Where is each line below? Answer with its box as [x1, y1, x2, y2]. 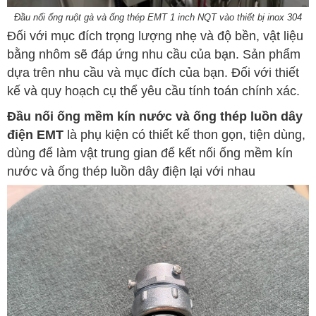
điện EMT [7, 128, 63, 142]
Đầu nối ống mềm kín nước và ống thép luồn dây [7, 109, 303, 124]
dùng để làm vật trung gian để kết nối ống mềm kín [7, 146, 293, 161]
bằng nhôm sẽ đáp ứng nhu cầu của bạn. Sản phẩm [7, 47, 300, 62]
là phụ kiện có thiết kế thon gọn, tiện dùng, [63, 128, 305, 142]
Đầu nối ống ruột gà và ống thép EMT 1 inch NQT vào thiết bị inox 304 [14, 12, 302, 23]
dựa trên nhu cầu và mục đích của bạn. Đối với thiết [7, 66, 299, 80]
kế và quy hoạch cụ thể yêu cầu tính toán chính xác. [7, 84, 300, 99]
